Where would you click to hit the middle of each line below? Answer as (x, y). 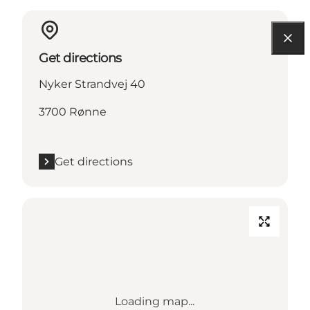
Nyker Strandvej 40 (92, 84)
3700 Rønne (73, 111)
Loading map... (155, 301)
